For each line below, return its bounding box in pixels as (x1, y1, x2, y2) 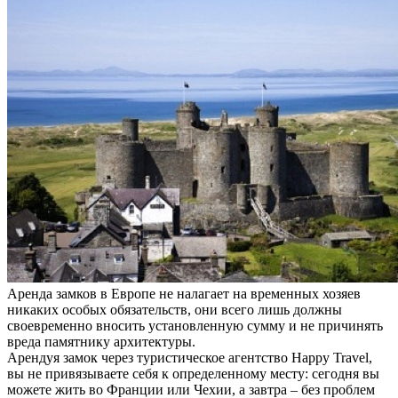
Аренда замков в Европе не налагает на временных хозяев (7, 285, 361, 301)
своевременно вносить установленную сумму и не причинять (7, 317, 383, 333)
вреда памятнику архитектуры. (7, 333, 195, 349)
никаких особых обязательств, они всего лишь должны (7, 301, 342, 317)
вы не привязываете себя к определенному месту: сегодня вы (7, 365, 379, 381)
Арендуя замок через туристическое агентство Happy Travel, (7, 349, 372, 365)
